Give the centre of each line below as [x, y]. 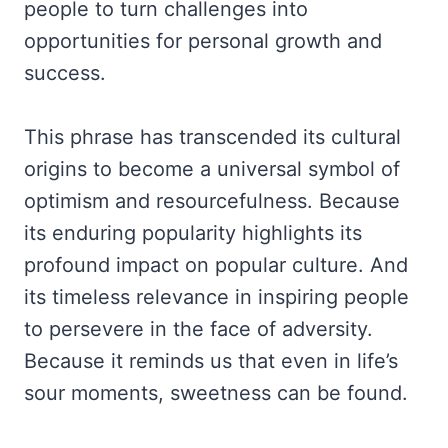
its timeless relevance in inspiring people [216, 296]
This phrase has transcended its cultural [212, 136]
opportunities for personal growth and [203, 40]
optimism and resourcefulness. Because [212, 200]
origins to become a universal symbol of [212, 168]
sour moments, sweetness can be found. [216, 392]
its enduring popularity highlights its [193, 232]
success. [65, 72]
